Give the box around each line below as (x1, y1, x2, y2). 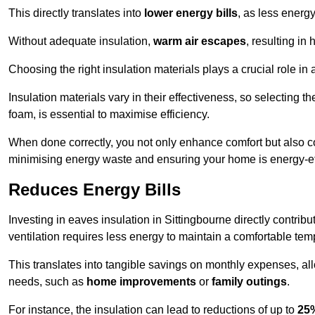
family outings (212, 276, 287, 288)
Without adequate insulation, (8, 35, 153, 48)
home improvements (86, 276, 196, 288)
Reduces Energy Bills (8, 180, 181, 200)
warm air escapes (153, 35, 246, 48)
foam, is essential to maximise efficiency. (8, 108, 210, 121)
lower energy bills (144, 7, 238, 20)
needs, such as (8, 276, 86, 288)
